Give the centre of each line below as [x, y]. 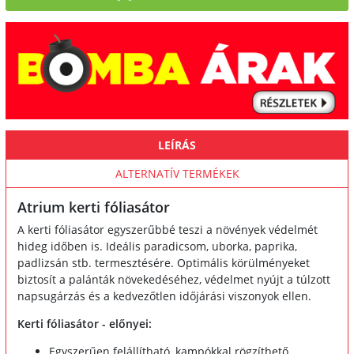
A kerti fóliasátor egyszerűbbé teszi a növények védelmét [168, 230]
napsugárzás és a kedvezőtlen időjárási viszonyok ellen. [164, 296]
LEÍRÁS [177, 145]
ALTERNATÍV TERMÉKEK [177, 174]
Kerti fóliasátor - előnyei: [85, 324]
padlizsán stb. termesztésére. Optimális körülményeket [164, 263]
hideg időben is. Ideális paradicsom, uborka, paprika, [157, 247]
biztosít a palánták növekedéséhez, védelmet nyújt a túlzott [174, 280]
